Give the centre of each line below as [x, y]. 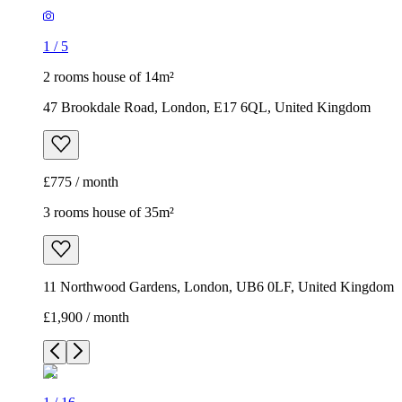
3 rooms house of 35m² [109, 213]
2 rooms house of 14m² [109, 77]
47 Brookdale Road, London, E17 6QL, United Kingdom [207, 108]
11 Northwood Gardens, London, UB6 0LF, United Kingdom [218, 287]
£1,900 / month [86, 318]
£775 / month [81, 182]
